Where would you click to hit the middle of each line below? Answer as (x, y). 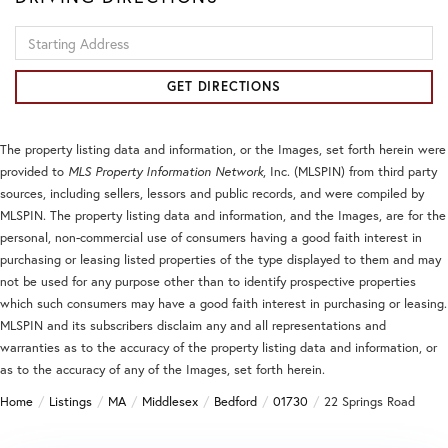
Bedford (235, 402)
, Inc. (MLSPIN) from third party (350, 172)
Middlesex (170, 402)
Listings (70, 402)
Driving (35, 34)
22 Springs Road (369, 402)
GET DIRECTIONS (224, 87)
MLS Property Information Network (165, 172)
